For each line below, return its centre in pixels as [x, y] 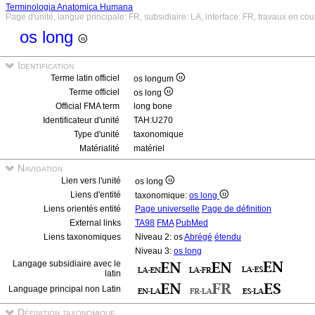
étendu [228, 237]
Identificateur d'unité [81, 120]
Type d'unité [97, 134]
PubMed [192, 223]
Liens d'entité [96, 195]
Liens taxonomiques [82, 237]
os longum [155, 79]
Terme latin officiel [85, 78]
